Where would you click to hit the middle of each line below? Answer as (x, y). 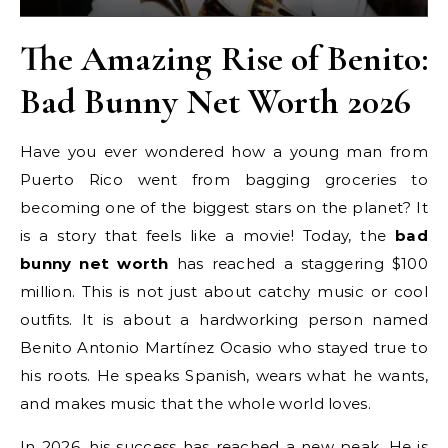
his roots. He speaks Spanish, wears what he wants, (224, 375)
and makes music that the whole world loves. (195, 403)
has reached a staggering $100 (298, 263)
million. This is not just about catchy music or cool (224, 291)
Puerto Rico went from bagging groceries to (224, 179)
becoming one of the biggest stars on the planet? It (224, 207)
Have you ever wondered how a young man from (224, 151)
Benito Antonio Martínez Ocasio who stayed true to (224, 347)
